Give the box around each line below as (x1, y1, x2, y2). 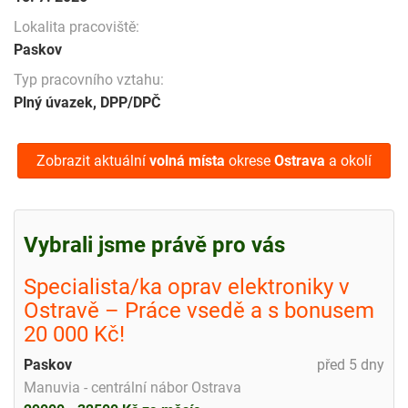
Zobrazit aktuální (36, 151, 149, 169)
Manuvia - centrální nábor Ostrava (24, 378, 241, 396)
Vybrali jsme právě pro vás (24, 231, 285, 258)
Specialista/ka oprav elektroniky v (24, 273, 350, 300)
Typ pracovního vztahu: (14, 70, 164, 88)
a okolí (325, 151, 372, 169)
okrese (225, 151, 274, 169)
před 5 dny (317, 355, 384, 373)
